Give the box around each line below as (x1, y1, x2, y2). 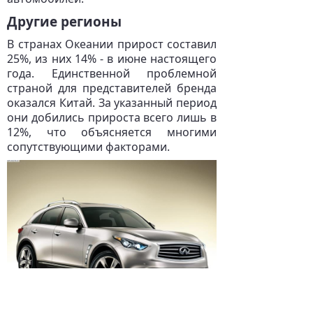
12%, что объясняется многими (7, 124, 217, 140)
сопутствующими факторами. (7, 139, 170, 154)
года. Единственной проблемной (7, 66, 217, 81)
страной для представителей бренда (7, 80, 217, 96)
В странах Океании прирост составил (7, 36, 217, 52)
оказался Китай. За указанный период (7, 95, 217, 110)
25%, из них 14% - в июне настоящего (7, 51, 217, 66)
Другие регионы (7, 13, 122, 31)
